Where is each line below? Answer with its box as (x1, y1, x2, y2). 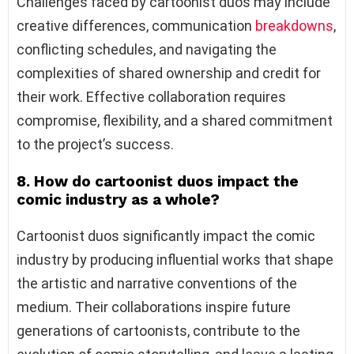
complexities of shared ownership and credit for (17, 64, 321, 81)
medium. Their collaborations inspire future (17, 298, 291, 315)
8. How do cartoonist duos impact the (17, 171, 299, 190)
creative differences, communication (17, 17, 255, 34)
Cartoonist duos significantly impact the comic (17, 227, 315, 244)
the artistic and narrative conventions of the (17, 274, 297, 292)
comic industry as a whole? (17, 190, 220, 209)
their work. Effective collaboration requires (17, 88, 286, 105)
